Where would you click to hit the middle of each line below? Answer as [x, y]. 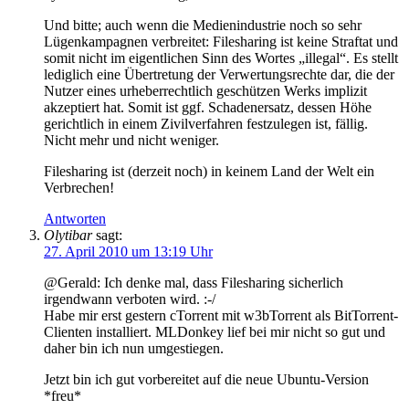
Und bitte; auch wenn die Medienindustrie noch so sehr [203, 25]
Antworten [75, 218]
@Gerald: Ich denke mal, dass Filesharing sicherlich [194, 282]
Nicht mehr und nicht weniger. [131, 140]
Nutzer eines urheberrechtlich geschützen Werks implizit [205, 90]
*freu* [63, 395]
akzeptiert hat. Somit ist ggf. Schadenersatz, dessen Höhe [208, 107]
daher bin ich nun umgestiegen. [134, 348]
